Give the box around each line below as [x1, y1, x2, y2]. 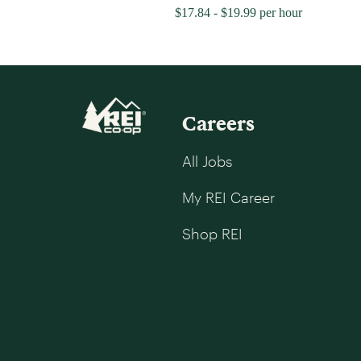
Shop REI [181, 224, 243, 243]
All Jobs [181, 151, 232, 170]
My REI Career [181, 188, 275, 206]
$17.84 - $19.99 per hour [175, 5, 302, 19]
